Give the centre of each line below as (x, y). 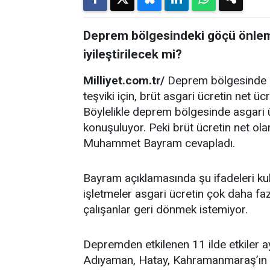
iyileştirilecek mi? (133, 54)
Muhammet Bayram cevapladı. (159, 143)
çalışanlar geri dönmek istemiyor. (165, 209)
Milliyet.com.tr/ (124, 80)
